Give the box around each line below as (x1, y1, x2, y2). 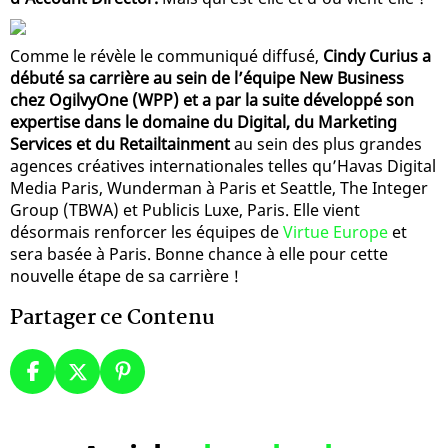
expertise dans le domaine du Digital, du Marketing (10, 110, 397, 133)
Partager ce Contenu (10, 300, 215, 335)
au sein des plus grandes (230, 132, 422, 155)
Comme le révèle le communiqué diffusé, (10, 44, 323, 67)
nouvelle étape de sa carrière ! (10, 264, 239, 287)
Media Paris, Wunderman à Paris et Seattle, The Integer (10, 176, 428, 199)
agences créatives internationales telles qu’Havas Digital (10, 154, 436, 177)
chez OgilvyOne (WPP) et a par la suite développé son (10, 88, 414, 111)
